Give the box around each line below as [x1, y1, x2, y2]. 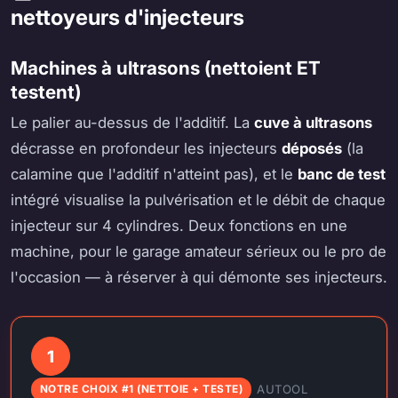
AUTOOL [257, 381, 308, 396]
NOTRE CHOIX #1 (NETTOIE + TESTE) [39, 383, 243, 396]
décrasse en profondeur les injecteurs [11, 139, 282, 157]
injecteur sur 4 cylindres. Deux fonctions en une [11, 216, 347, 235]
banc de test [298, 164, 386, 183]
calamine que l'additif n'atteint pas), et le [11, 164, 298, 183]
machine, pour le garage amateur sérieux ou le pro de [11, 242, 386, 260]
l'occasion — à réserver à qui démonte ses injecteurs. [11, 267, 387, 286]
